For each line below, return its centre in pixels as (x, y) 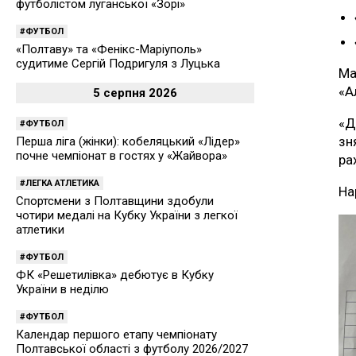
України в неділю (62, 289)
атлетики (40, 230)
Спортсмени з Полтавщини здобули (115, 201)
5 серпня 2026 (135, 93)
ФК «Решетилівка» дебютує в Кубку (115, 275)
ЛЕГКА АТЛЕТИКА (62, 183)
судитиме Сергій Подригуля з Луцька (118, 64)
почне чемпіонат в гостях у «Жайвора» (122, 156)
